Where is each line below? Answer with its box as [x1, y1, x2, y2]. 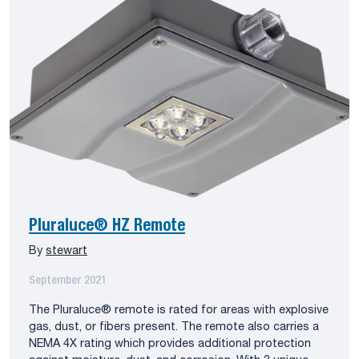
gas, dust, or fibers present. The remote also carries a [29, 322, 319, 333]
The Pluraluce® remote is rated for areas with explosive [29, 305, 329, 317]
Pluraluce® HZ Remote [29, 219, 185, 235]
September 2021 [29, 276, 107, 287]
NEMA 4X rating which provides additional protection [29, 339, 311, 350]
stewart [46, 246, 87, 257]
